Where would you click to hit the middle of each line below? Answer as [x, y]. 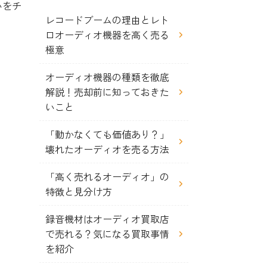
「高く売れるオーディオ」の [107, 176]
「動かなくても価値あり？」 [107, 134]
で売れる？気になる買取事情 [107, 234]
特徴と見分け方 [79, 191]
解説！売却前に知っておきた [107, 92]
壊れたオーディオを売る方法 [107, 149]
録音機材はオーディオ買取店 [107, 219]
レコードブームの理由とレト [107, 20]
